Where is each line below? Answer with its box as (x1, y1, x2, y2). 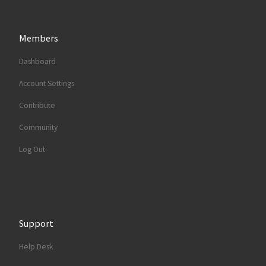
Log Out (18, 144, 45, 154)
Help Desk (18, 241, 53, 252)
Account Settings (18, 78, 74, 89)
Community (18, 122, 58, 132)
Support (18, 217, 53, 229)
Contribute (18, 100, 55, 111)
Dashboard (18, 56, 56, 67)
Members (18, 32, 58, 45)
